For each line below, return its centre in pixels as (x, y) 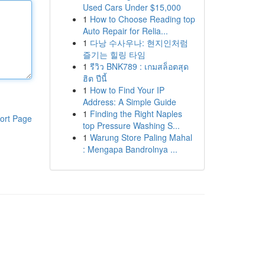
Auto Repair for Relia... (125, 31)
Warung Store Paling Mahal (141, 137)
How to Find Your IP (127, 90)
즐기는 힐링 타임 (114, 54)
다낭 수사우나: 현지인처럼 (139, 43)
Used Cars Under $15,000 (132, 7)
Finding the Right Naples (136, 114)
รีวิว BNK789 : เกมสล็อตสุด (139, 66)
